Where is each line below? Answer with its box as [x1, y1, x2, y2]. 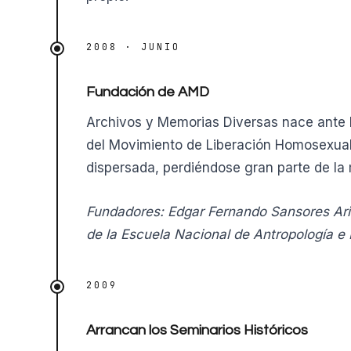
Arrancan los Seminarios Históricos [86, 323, 308, 338]
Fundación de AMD [86, 85, 209, 100]
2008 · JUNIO [86, 41, 180, 52]
